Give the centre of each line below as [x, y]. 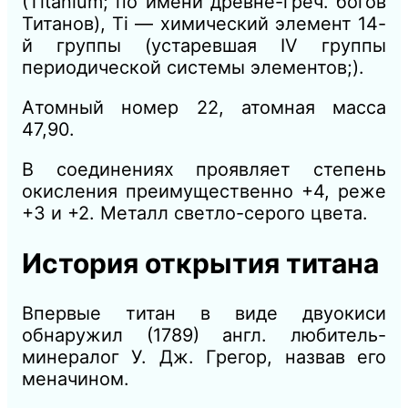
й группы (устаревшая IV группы [204, 45]
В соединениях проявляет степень [204, 169]
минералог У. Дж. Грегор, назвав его [204, 357]
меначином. [76, 378]
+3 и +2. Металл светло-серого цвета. [195, 213]
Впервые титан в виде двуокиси [204, 313]
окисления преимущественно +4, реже [204, 191]
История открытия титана [200, 263]
